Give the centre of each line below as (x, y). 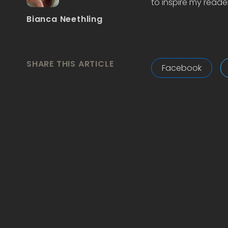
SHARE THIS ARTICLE (70, 64)
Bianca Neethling (65, 19)
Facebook (181, 68)
